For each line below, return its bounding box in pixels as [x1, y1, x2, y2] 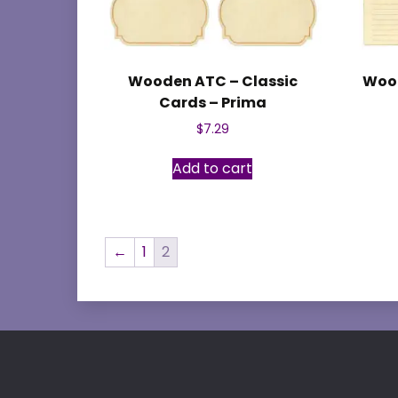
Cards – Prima [158, 92, 267, 113]
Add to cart [172, 158, 253, 179]
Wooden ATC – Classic [127, 70, 298, 92]
